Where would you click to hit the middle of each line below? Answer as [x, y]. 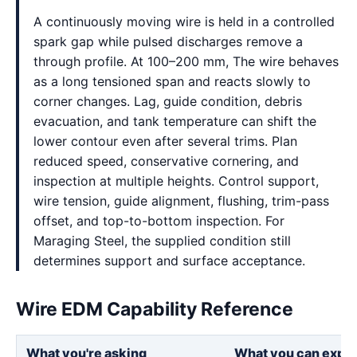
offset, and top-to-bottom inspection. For [159, 221]
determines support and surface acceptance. [169, 261]
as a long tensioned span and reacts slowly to [172, 81]
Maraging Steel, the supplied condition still [162, 241]
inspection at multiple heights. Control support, [176, 181]
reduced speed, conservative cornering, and [166, 161]
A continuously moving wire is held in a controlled [184, 22]
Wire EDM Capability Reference [155, 309]
